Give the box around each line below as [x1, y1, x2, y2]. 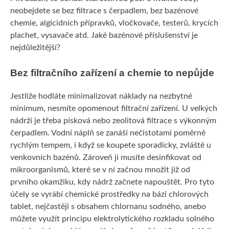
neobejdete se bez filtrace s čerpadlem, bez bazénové [10, 7, 198, 15]
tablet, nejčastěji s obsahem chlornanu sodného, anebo [10, 202, 206, 211]
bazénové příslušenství [109, 31, 190, 40]
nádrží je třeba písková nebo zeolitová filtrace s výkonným [10, 116, 216, 125]
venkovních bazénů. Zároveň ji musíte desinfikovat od [10, 153, 201, 162]
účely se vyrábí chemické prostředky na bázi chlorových [10, 190, 209, 198]
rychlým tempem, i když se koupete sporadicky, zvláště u [10, 141, 211, 149]
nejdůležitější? [10, 43, 60, 52]
